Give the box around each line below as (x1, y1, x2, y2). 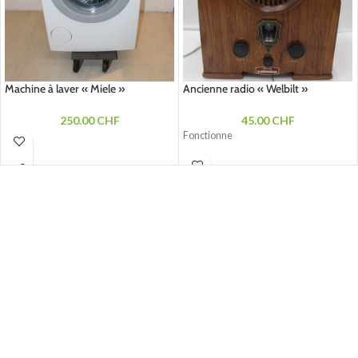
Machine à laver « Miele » (5, 81, 125, 96)
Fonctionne (183, 129, 233, 141)
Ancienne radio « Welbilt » (183, 81, 308, 96)
